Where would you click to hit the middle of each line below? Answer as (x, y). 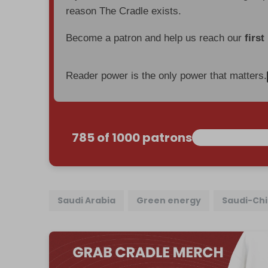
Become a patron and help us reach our (156, 38)
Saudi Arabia (87, 201)
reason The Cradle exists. (124, 11)
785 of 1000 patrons (132, 138)
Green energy (169, 201)
